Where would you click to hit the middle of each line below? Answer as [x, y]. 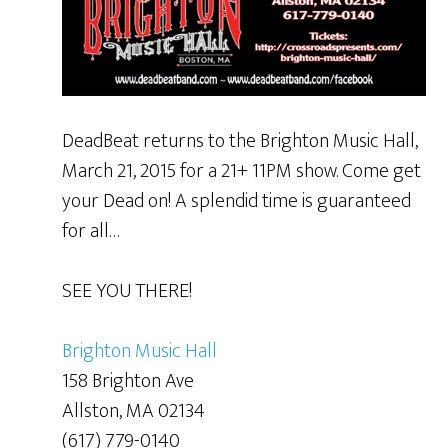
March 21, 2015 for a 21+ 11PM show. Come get [242, 170]
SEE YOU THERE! [127, 290]
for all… [91, 230]
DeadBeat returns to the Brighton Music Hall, [240, 140]
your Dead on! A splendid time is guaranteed [237, 200]
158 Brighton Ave [128, 380]
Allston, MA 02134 [134, 410]
